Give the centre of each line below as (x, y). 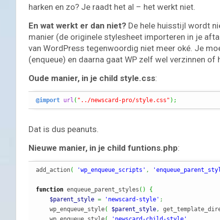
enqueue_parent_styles (101, 189)
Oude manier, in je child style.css (92, 78)
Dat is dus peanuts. (64, 129)
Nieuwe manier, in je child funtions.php (103, 148)
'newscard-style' (132, 199)
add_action (53, 170)
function (50, 189)
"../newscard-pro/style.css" (124, 100)
